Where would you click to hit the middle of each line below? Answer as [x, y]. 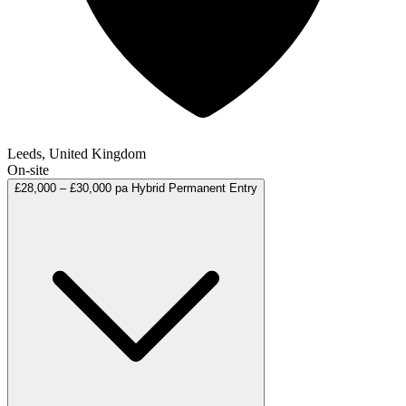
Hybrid [148, 188]
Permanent [197, 188]
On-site [28, 170]
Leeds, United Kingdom [77, 154]
